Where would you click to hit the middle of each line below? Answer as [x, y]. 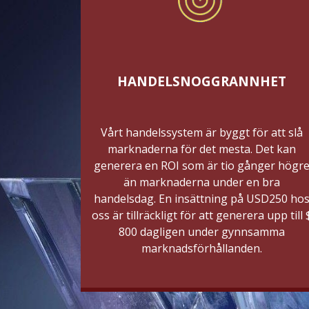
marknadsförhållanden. [201, 248]
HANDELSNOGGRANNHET [201, 81]
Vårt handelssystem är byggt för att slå [201, 132]
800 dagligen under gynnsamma [201, 231]
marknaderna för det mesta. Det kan [201, 149]
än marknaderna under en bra [201, 182]
